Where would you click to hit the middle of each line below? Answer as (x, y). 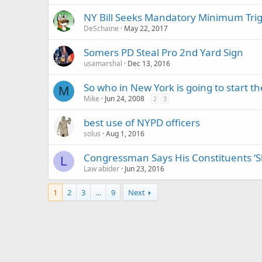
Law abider (101, 169)
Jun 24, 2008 (125, 99)
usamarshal (103, 63)
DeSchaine (101, 28)
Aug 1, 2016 (125, 134)
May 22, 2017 (146, 28)
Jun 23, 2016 (144, 169)
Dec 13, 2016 (149, 63)
